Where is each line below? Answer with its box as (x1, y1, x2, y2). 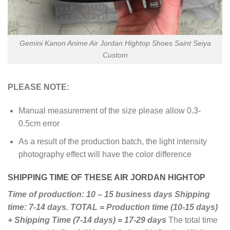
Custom (102, 51, 128, 60)
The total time (166, 216, 218, 225)
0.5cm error (18, 119, 60, 128)
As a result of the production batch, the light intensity (18, 137, 207, 146)
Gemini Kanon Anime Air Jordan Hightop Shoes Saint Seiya (19, 39, 211, 48)
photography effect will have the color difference (18, 149, 191, 159)
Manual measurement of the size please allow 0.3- (18, 106, 201, 116)
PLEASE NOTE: (8, 83, 69, 92)
